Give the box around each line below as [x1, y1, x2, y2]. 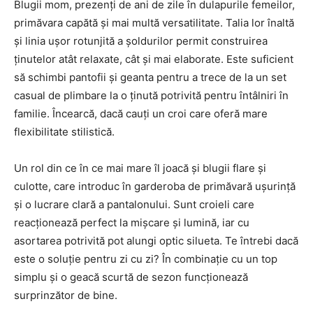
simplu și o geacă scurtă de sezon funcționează [14, 270, 248, 284]
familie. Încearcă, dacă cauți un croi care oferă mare [14, 107, 268, 121]
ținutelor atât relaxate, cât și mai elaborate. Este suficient [14, 52, 293, 66]
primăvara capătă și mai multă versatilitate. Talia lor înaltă [14, 16, 294, 30]
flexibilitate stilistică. [14, 125, 115, 139]
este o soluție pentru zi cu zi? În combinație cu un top [14, 252, 277, 266]
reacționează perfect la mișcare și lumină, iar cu [14, 216, 249, 230]
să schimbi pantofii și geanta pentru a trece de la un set [14, 71, 286, 85]
